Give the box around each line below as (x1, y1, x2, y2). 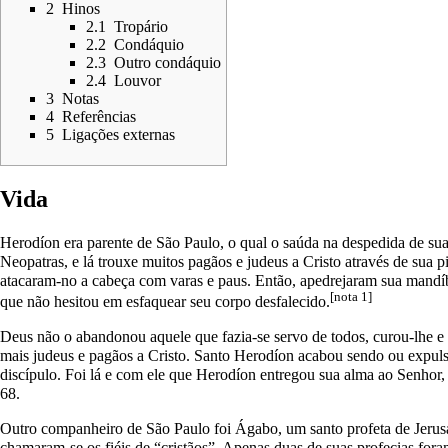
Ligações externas (62, 125, 175, 143)
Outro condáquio (114, 53, 221, 71)
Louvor (114, 71, 161, 89)
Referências (62, 107, 136, 125)
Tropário (114, 17, 168, 35)
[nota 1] (330, 288, 372, 304)
